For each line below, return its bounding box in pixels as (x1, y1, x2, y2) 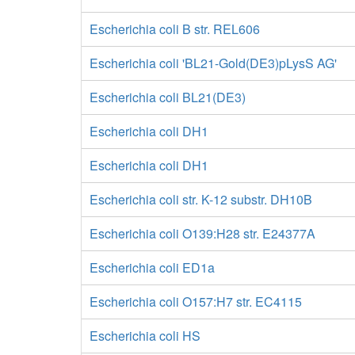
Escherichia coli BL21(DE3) (90, 88, 246, 106)
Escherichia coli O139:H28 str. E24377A (90, 224, 315, 242)
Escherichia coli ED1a (90, 258, 215, 277)
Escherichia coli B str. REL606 (90, 20, 260, 38)
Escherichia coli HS (90, 326, 200, 345)
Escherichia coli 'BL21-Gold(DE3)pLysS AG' (90, 54, 337, 72)
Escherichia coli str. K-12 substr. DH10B (90, 190, 312, 208)
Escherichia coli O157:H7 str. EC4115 (90, 292, 302, 311)
